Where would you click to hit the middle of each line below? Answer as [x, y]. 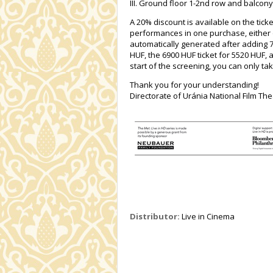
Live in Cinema [207, 217]
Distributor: [155, 217]
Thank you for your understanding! [194, 85]
